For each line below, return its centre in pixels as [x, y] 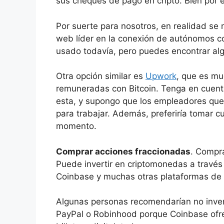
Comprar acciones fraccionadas [123, 151]
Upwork [161, 76]
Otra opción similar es [101, 76]
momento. [76, 126]
